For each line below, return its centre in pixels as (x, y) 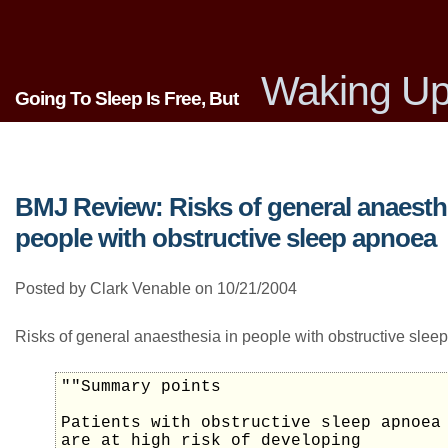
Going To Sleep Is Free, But (126, 98)
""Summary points (141, 387)
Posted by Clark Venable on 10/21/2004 (156, 288)
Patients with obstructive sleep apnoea (251, 423)
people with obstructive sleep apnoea (225, 237)
